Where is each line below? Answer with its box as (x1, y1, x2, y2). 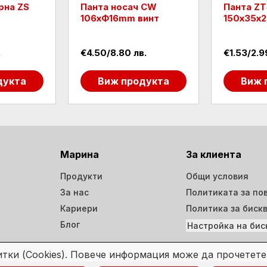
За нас (60, 187, 89, 197)
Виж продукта (98, 74, 169, 87)
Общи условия (186, 171, 249, 181)
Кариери (60, 203, 98, 213)
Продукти (60, 171, 103, 181)
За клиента (186, 148, 241, 160)
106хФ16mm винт (80, 12, 159, 24)
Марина (60, 148, 99, 160)
